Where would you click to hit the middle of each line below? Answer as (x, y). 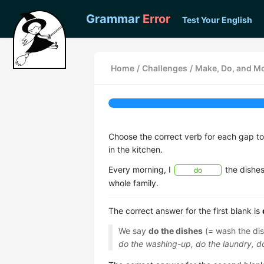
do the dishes (175, 231)
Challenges (165, 68)
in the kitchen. (136, 149)
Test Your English (217, 20)
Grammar (113, 19)
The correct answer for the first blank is (185, 211)
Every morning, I (141, 169)
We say (133, 231)
